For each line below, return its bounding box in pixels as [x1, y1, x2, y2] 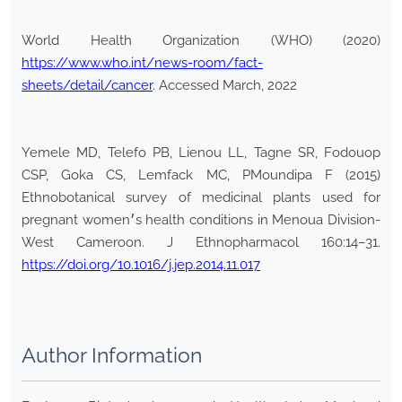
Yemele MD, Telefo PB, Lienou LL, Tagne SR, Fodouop [22, 144, 380, 162]
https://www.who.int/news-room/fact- [22, 55, 263, 72]
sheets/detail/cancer [22, 77, 153, 94]
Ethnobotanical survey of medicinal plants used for [22, 189, 380, 206]
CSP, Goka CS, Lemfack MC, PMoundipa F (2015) [22, 167, 380, 184]
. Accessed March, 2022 [153, 77, 297, 94]
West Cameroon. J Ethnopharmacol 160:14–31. [22, 234, 380, 251]
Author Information [22, 343, 202, 368]
